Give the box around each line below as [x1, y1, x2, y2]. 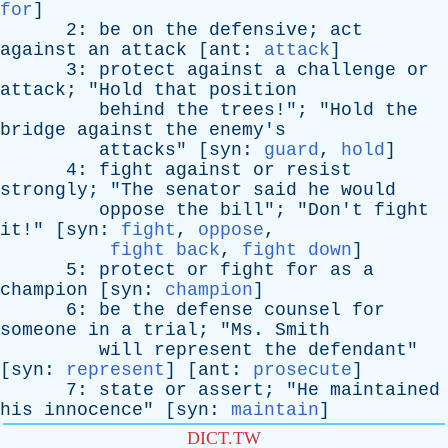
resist [286, 160, 352, 180]
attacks [99, 140, 176, 160]
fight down [242, 240, 352, 260]
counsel [264, 300, 341, 320]
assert [198, 380, 264, 400]
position [209, 80, 297, 100]
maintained [330, 380, 440, 400]
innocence [44, 400, 143, 420]
